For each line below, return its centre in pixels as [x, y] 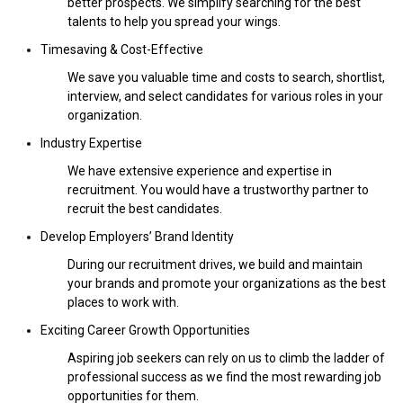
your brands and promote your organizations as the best [227, 283]
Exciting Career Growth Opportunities [145, 330]
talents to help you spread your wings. [174, 21]
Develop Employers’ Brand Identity [137, 236]
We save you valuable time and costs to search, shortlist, [226, 77]
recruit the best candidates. [145, 208]
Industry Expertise [91, 143]
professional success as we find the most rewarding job [224, 376]
